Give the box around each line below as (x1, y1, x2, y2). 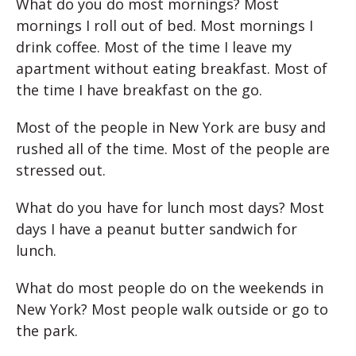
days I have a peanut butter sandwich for (16, 219, 297, 238)
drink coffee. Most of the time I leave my (16, 37, 292, 56)
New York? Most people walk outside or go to (16, 300, 328, 319)
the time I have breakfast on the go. (16, 80, 262, 99)
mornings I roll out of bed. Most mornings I (16, 16, 313, 35)
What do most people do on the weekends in (16, 278, 323, 297)
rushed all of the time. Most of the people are (16, 139, 330, 158)
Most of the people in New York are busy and (16, 118, 326, 137)
